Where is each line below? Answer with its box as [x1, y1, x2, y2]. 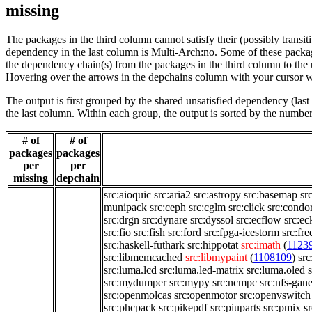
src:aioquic [104, 189, 151, 201]
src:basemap [244, 189, 297, 201]
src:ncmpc [212, 276, 257, 289]
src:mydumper [104, 276, 166, 289]
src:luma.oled [247, 264, 305, 276]
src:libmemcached [104, 251, 182, 264]
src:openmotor [174, 289, 237, 302]
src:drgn [104, 214, 139, 226]
